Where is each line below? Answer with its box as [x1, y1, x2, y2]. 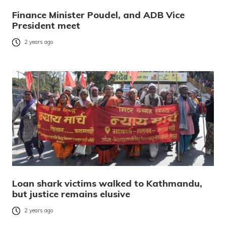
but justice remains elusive [12, 188, 130, 200]
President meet [12, 19, 80, 31]
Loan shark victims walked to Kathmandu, [12, 177, 202, 189]
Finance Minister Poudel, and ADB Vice [12, 9, 185, 21]
